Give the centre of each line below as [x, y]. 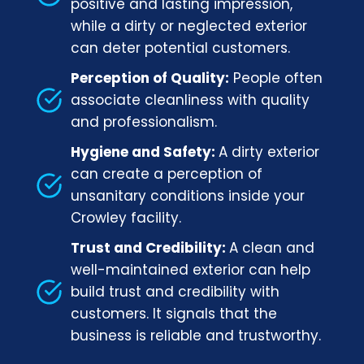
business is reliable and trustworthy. [196, 336]
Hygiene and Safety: [145, 152]
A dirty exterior [269, 152]
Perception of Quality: [150, 78]
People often [276, 78]
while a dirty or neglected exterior [189, 26]
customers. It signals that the [174, 314]
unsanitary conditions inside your [188, 196]
